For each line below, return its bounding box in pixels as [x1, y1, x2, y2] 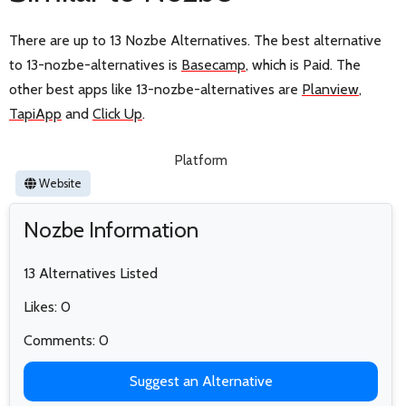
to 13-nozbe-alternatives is [9, 55, 181, 73]
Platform [174, 151, 227, 169]
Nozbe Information [24, 216, 198, 243]
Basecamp [181, 55, 246, 73]
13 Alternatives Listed [24, 264, 158, 282]
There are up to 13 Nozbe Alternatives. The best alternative [9, 31, 382, 49]
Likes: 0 [24, 297, 71, 315]
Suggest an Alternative [129, 372, 273, 390]
